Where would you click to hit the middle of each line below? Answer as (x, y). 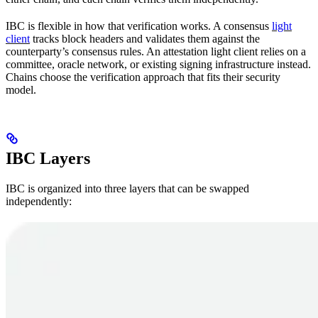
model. (21, 90)
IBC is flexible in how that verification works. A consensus (139, 26)
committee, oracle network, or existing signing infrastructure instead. (158, 65)
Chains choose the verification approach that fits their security (143, 77)
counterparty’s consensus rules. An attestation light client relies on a (156, 52)
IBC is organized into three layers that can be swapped (127, 189)
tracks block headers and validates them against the (145, 39)
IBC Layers (48, 159)
